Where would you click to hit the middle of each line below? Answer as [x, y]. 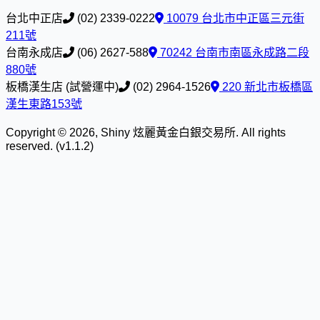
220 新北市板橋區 [266, 87]
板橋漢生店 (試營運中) [62, 87]
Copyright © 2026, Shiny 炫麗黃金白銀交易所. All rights [146, 133]
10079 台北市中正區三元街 [234, 19]
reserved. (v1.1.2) [50, 146]
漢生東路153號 [44, 104]
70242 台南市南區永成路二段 [233, 53]
